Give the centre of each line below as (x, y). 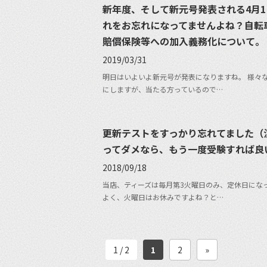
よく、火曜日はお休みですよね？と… (163, 197)
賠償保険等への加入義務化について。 (184, 41)
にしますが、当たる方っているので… (163, 89)
